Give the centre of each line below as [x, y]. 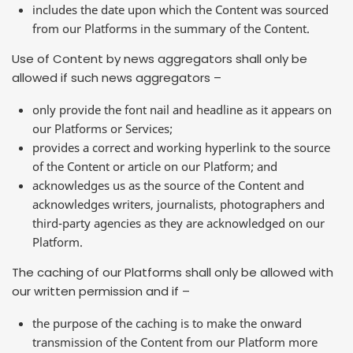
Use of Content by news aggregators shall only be [160, 59]
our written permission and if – [101, 292]
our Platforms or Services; [102, 128]
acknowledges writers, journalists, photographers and [178, 204]
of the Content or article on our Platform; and [155, 166]
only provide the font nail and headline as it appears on [182, 109]
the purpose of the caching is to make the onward [167, 323]
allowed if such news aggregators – [117, 78]
